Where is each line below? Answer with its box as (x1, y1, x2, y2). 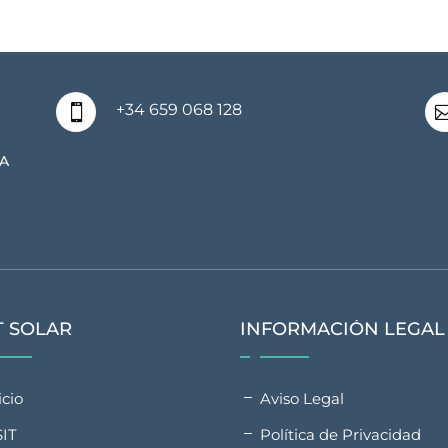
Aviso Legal (260, 389, 345, 409)
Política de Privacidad (260, 425, 422, 445)
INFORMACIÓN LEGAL (240, 318, 446, 341)
